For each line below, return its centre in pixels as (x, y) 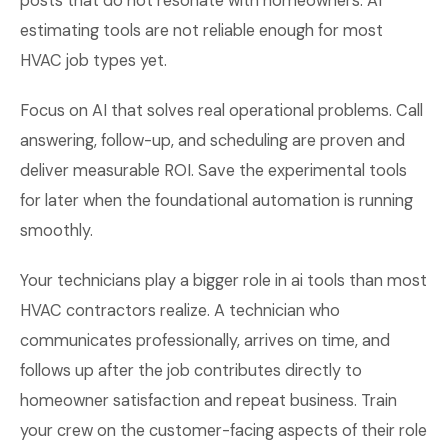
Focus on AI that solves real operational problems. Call (221, 110)
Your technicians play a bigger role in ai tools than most (223, 280)
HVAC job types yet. (93, 60)
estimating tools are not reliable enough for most (201, 30)
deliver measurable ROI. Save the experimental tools (213, 170)
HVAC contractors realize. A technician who (180, 310)
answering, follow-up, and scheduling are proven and (212, 140)
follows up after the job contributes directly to (191, 370)
